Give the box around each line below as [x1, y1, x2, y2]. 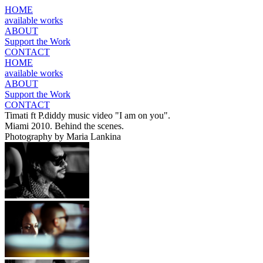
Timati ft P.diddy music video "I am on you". [5, 110, 173, 120]
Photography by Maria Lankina [5, 131, 121, 141]
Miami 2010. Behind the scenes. [5, 121, 124, 131]
